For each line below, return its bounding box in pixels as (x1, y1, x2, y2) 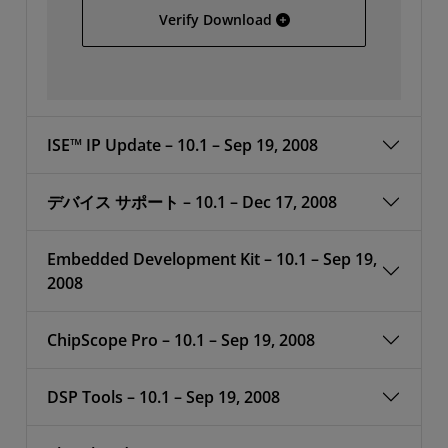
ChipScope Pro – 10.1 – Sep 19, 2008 (47, 329, 315, 351)
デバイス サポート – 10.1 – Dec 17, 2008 (47, 191, 337, 213)
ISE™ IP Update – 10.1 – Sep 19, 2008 (47, 134, 318, 156)
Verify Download (158, 10, 272, 29)
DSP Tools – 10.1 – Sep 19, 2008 (47, 386, 280, 408)
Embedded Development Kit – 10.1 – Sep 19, (47, 248, 377, 270)
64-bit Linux (274, 9, 357, 28)
